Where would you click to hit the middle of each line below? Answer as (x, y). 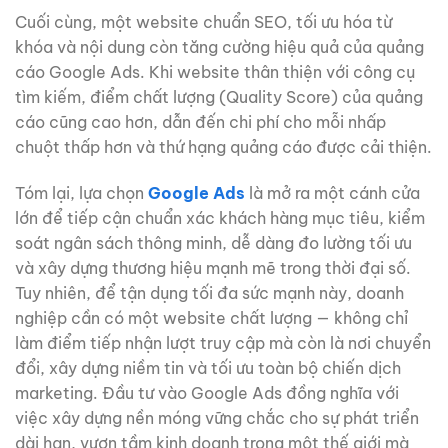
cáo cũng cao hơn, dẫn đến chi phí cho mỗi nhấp (200, 121)
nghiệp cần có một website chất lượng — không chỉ (211, 317)
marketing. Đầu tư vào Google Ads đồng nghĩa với (207, 392)
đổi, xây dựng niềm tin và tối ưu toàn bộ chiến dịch (208, 367)
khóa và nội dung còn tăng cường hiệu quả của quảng (219, 46)
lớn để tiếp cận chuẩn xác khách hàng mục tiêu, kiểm (220, 217)
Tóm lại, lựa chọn (81, 192)
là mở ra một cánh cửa (332, 192)
